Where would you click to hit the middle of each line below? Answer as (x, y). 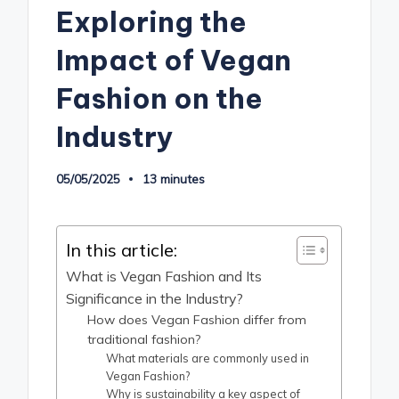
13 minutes (174, 179)
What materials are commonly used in (208, 358)
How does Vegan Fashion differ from (197, 319)
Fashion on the (160, 98)
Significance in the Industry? (155, 298)
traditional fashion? (144, 339)
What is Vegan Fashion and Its (164, 276)
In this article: (122, 249)
